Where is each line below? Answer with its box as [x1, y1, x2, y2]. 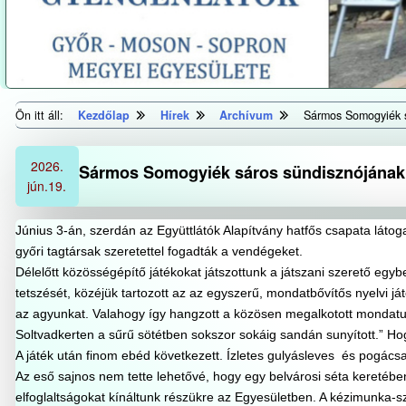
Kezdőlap [78, 106, 130, 123]
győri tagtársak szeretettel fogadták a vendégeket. [14, 243, 303, 258]
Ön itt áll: [14, 106, 67, 123]
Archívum [219, 106, 274, 123]
